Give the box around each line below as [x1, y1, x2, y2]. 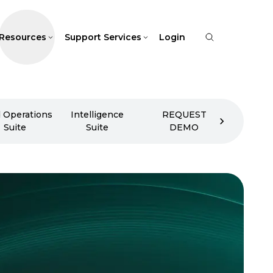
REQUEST [161, 109, 207, 120]
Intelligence [70, 109, 124, 120]
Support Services [64, 31, 141, 43]
